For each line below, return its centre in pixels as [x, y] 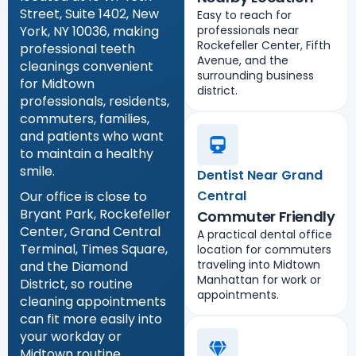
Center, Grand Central [90, 231]
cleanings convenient [87, 66]
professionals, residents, [95, 101]
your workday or [71, 336]
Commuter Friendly [266, 216]
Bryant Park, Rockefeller [95, 214]
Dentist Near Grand [259, 175]
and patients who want [92, 136]
